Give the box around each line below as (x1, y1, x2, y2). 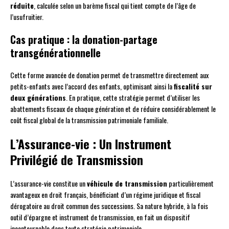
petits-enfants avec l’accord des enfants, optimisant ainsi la (10, 81, 174, 92)
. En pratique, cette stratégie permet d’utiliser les (66, 92, 200, 103)
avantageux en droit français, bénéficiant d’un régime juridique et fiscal (10, 189, 200, 200)
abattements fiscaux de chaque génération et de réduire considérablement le (10, 103, 216, 114)
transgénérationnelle (10, 45, 101, 61)
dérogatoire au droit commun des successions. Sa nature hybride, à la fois (10, 200, 208, 212)
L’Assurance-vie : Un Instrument (10, 134, 171, 153)
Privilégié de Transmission (10, 150, 143, 169)
